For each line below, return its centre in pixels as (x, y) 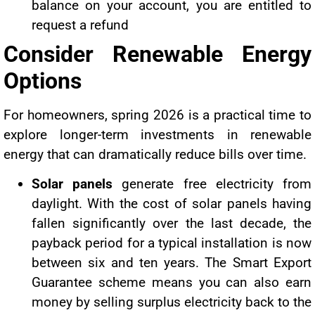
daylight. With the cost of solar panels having (172, 204)
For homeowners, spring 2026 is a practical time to (157, 115)
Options (43, 81)
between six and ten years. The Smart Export (172, 263)
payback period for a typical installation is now (172, 243)
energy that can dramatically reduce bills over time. (155, 154)
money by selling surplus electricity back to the (172, 302)
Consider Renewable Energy (157, 54)
